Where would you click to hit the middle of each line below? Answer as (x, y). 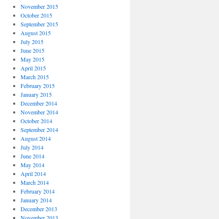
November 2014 (39, 112)
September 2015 (39, 24)
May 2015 (32, 59)
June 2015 (32, 50)
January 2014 (36, 200)
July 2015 (32, 42)
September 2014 (39, 130)
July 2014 (32, 147)
